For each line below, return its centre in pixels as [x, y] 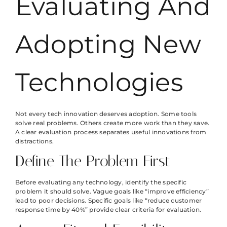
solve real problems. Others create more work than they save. [112, 123]
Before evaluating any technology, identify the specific [101, 182]
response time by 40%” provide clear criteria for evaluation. [108, 210]
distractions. [35, 141]
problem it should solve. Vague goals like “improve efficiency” [112, 192]
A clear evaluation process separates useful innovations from [111, 132]
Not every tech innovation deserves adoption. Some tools [106, 114]
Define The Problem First [93, 161]
